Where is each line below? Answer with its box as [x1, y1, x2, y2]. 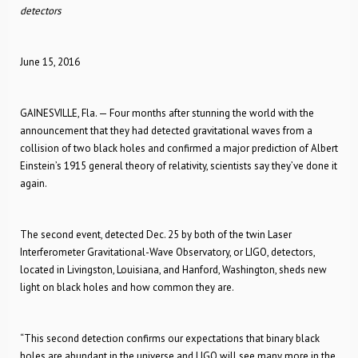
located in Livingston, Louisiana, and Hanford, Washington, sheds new [20, 263, 327, 276]
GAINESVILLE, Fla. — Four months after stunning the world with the [20, 106, 314, 120]
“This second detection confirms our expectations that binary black [20, 332, 320, 345]
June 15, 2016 [20, 55, 80, 69]
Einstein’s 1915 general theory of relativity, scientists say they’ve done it [20, 159, 337, 173]
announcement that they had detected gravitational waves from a [20, 124, 312, 137]
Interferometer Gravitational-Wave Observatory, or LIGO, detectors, [20, 245, 315, 259]
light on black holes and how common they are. [20, 280, 234, 294]
